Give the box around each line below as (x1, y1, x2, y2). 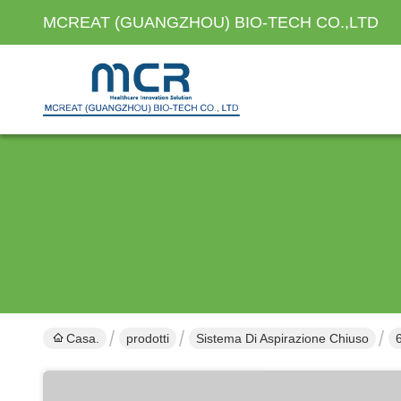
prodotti (126, 331, 169, 346)
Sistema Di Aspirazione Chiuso (196, 331, 369, 346)
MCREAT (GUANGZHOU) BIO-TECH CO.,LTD (43, 13, 379, 31)
